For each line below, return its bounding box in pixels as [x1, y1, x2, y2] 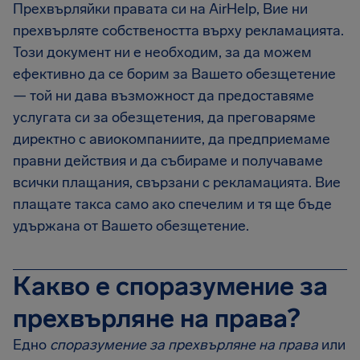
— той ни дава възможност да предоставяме [13, 87, 314, 104]
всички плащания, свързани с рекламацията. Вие [13, 174, 341, 191]
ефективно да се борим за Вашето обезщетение [13, 65, 336, 83]
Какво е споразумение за [13, 271, 328, 301]
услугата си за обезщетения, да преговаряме [13, 108, 316, 126]
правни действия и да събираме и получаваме [13, 152, 323, 170]
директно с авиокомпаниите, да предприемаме [13, 130, 330, 148]
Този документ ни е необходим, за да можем [13, 43, 312, 61]
